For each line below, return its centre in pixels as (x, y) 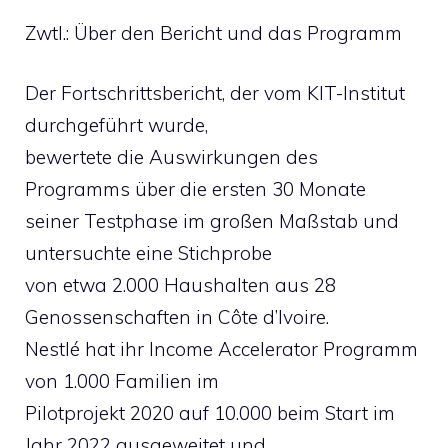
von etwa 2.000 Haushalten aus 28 (180, 285)
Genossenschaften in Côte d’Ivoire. (177, 317)
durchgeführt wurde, (116, 125)
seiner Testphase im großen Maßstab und (212, 221)
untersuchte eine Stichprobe (148, 253)
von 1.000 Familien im (122, 381)
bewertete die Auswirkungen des (171, 157)
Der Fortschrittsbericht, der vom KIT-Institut (215, 93)
